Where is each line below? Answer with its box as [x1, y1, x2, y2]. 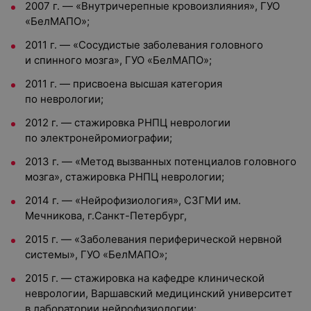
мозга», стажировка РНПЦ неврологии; [25, 170, 224, 183]
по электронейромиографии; [25, 131, 172, 144]
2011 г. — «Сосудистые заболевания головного [25, 38, 263, 51]
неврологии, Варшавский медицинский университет [25, 287, 292, 300]
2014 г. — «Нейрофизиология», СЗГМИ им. [25, 194, 241, 207]
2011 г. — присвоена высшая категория [25, 77, 222, 90]
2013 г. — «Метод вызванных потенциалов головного [25, 155, 296, 168]
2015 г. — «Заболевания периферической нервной [25, 233, 282, 246]
